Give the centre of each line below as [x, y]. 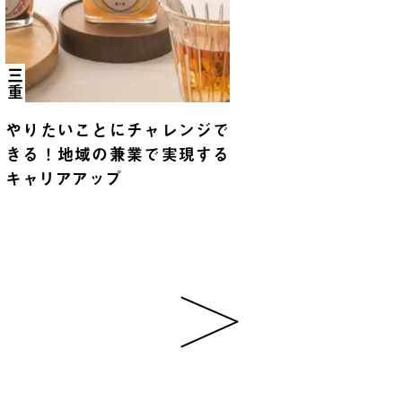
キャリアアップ [64, 179]
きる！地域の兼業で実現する [118, 154]
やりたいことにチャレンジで [118, 130]
